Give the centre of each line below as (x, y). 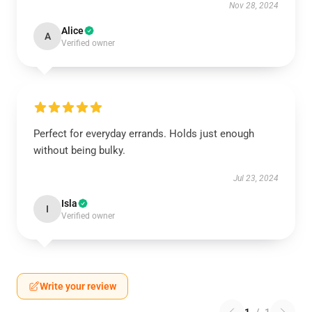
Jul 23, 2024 (256, 178)
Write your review (78, 286)
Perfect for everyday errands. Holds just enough (144, 134)
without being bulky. (79, 150)
